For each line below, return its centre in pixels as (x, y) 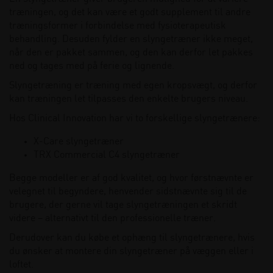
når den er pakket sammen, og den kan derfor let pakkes (131, 53)
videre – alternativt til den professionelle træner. (112, 218)
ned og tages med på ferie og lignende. (92, 66)
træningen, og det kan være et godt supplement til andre (130, 12)
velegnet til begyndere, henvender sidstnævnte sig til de (128, 192)
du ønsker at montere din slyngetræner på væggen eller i (131, 251)
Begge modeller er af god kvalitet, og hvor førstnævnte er (131, 178)
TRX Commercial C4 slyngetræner (107, 155)
